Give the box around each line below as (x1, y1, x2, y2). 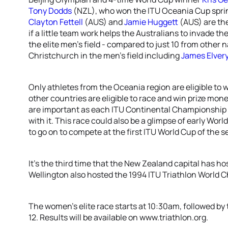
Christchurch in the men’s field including (28, 50, 181, 61)
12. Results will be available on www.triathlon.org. (28, 212, 208, 223)
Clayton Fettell (28, 16, 83, 27)
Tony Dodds (28, 5, 72, 16)
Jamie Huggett (124, 16, 178, 27)
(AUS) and (83, 16, 124, 27)
